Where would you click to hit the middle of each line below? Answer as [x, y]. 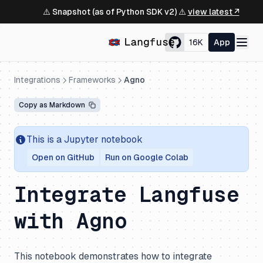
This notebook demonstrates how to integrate [113, 256]
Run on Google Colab [147, 157]
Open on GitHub [63, 157]
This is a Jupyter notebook [85, 139]
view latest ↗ [213, 11]
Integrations [37, 80]
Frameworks [92, 80]
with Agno [71, 221]
